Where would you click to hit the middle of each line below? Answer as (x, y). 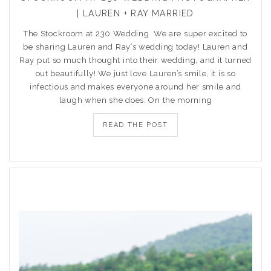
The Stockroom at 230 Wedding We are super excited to (135, 34)
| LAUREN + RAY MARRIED (135, 13)
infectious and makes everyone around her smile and (135, 87)
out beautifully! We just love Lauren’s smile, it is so (135, 73)
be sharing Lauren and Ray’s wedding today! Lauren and (135, 47)
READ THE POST (135, 125)
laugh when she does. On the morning (135, 100)
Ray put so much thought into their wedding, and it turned (135, 60)
